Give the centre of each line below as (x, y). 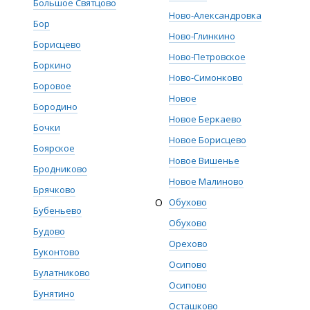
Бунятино (54, 293)
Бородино (55, 107)
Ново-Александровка (215, 15)
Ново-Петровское (207, 57)
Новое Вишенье (204, 161)
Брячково (54, 190)
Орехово (188, 244)
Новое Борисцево (208, 140)
